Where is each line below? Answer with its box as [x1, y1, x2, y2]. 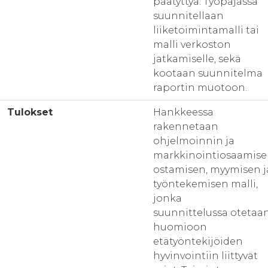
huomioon [153, 221, 207, 233]
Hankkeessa [153, 106, 214, 118]
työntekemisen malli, [153, 178, 258, 190]
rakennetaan [153, 121, 218, 132]
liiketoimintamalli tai [153, 25, 259, 36]
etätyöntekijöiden [153, 236, 243, 247]
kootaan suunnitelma [153, 68, 263, 79]
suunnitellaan [153, 10, 224, 22]
